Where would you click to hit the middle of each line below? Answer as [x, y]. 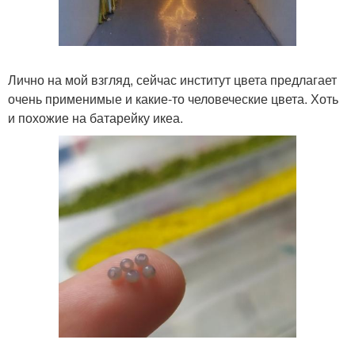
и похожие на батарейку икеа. [95, 118]
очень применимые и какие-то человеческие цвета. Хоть [173, 99]
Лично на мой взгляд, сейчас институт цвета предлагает [172, 80]
